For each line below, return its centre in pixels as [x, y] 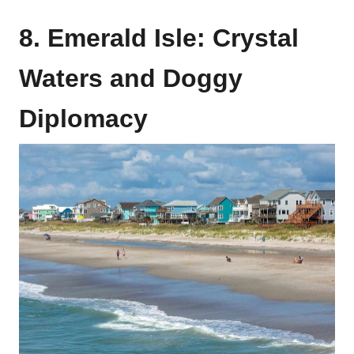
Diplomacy [83, 118]
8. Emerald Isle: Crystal [159, 38]
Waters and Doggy [131, 78]
